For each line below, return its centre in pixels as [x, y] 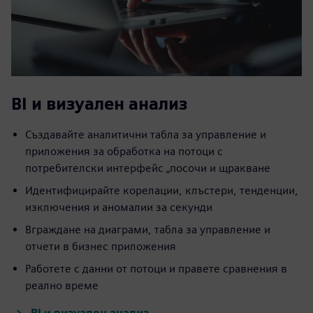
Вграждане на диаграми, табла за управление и [148, 230]
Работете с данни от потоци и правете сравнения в [156, 269]
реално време [62, 286]
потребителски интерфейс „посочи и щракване [148, 168]
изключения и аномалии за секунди [119, 208]
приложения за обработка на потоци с [124, 152]
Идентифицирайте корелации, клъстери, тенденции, [162, 191]
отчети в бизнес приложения [101, 247]
